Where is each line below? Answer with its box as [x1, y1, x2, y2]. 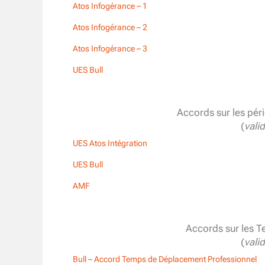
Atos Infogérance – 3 [73, 44, 147, 54]
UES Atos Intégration [73, 138, 147, 148]
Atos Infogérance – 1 [73, 1, 147, 11]
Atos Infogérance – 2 [73, 22, 147, 33]
